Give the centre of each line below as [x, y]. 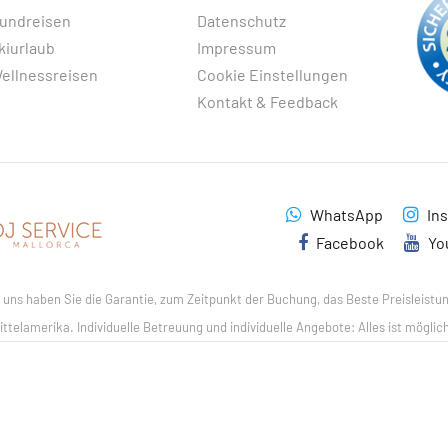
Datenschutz [241, 21]
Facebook [349, 243]
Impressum [236, 48]
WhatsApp [346, 215]
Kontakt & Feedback [267, 102]
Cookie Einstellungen [272, 75]
